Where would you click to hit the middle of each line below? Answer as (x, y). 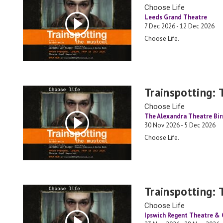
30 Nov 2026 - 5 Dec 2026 (180, 125)
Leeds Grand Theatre (176, 17)
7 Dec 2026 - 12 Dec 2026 (179, 26)
